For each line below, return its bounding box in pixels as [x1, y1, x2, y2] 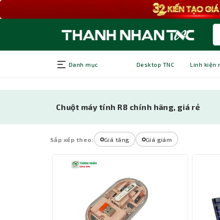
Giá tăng [104, 136, 130, 143]
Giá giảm [145, 136, 172, 143]
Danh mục [67, 60, 98, 68]
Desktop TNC [137, 60, 175, 68]
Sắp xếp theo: [50, 136, 94, 143]
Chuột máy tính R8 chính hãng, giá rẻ [56, 102, 200, 112]
